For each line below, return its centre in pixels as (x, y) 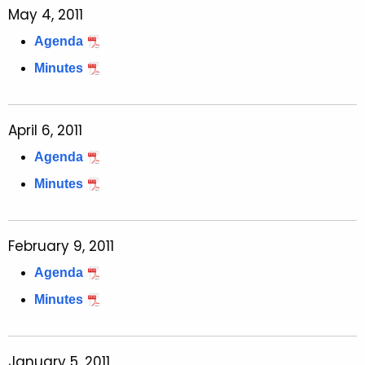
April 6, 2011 (45, 131)
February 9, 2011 (61, 246)
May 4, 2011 (46, 15)
